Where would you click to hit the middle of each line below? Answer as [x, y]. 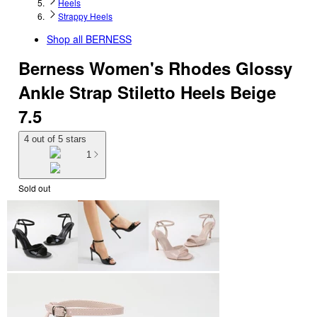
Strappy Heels [85, 16]
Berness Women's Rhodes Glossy [155, 68]
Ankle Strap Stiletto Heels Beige [147, 92]
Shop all [66, 39]
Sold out [34, 188]
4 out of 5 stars [55, 139]
